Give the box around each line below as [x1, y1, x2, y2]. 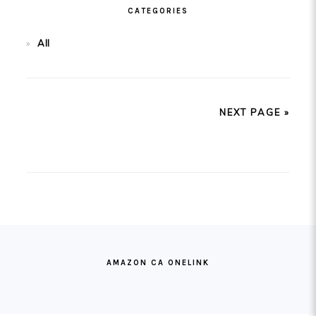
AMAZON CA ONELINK [107, 257, 209, 267]
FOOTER [15, 238, 79, 255]
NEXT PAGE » [219, 106, 290, 118]
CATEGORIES [128, 6, 188, 16]
